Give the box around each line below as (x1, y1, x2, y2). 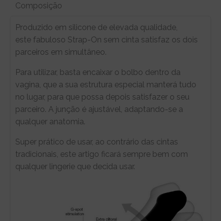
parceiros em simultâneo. (15, 47, 107, 57)
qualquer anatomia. (15, 117, 85, 127)
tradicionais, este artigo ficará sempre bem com (15, 149, 188, 159)
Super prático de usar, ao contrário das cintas (15, 137, 178, 147)
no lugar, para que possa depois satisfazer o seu (15, 92, 189, 102)
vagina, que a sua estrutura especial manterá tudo (15, 80, 196, 90)
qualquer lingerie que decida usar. (15, 162, 135, 172)
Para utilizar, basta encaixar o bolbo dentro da (15, 68, 181, 77)
